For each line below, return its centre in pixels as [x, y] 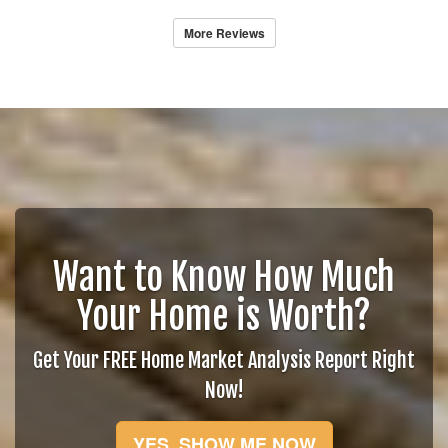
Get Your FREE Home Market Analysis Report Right [224, 360]
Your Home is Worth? [224, 316]
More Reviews [224, 33]
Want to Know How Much [224, 277]
